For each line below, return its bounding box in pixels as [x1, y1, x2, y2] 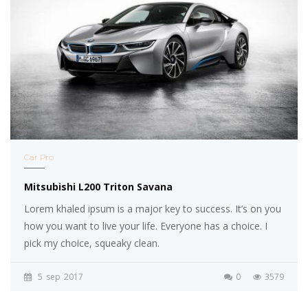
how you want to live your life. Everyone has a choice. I [24, 219, 267, 232]
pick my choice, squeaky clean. [24, 236, 159, 250]
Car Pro [24, 151, 54, 162]
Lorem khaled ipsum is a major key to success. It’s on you [24, 201, 281, 215]
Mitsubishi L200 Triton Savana [24, 179, 173, 193]
